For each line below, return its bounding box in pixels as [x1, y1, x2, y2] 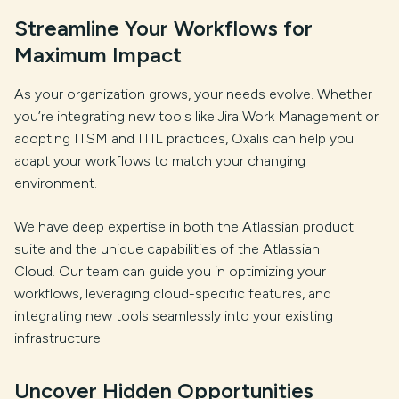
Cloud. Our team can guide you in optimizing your [14, 263, 326, 280]
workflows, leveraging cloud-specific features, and [14, 285, 331, 302]
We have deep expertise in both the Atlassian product [14, 218, 354, 235]
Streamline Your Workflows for [14, 15, 313, 41]
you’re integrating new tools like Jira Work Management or [14, 108, 379, 125]
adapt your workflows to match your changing [14, 152, 305, 169]
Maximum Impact [14, 42, 182, 68]
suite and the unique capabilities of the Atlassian [14, 240, 320, 257]
